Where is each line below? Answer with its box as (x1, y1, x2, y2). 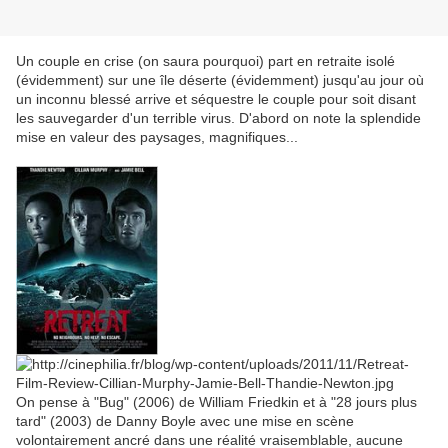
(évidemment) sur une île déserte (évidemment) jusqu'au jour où (16, 72, 424, 89)
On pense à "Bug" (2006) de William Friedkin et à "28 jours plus (16, 393, 417, 410)
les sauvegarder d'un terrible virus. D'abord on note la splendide (16, 110, 421, 127)
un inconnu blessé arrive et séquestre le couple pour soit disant (16, 91, 416, 108)
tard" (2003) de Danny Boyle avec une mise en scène (16, 412, 354, 429)
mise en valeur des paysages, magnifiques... (16, 129, 298, 146)
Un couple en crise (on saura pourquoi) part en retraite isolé (16, 53, 395, 70)
